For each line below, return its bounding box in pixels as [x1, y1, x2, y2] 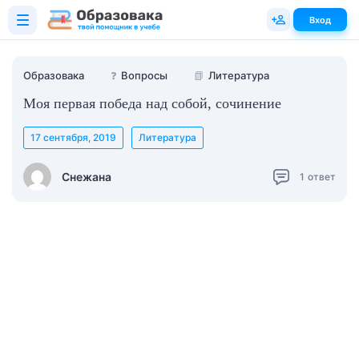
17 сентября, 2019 [30, 131, 116, 143]
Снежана [62, 169, 111, 184]
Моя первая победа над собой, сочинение [23, 95, 281, 111]
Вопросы [121, 69, 167, 82]
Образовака [23, 69, 84, 82]
